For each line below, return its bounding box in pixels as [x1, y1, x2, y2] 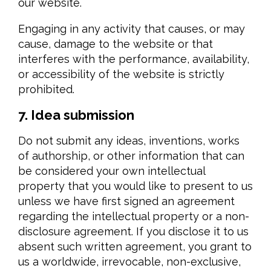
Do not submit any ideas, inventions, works [18, 134, 240, 147]
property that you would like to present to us [18, 180, 253, 192]
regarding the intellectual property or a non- [18, 210, 249, 223]
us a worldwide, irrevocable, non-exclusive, [18, 255, 241, 268]
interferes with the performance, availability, [18, 53, 249, 65]
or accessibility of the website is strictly [18, 68, 224, 80]
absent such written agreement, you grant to [18, 240, 252, 253]
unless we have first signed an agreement [18, 195, 235, 207]
